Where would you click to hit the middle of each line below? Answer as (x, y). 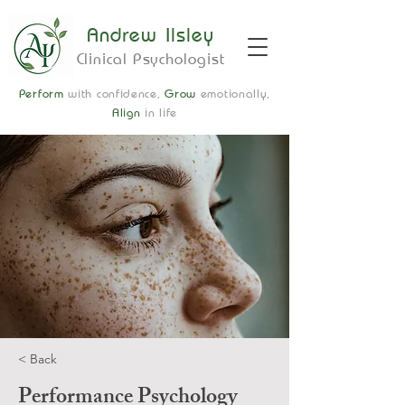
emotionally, (235, 94)
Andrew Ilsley (151, 35)
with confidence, (117, 94)
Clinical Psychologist (151, 59)
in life (161, 113)
